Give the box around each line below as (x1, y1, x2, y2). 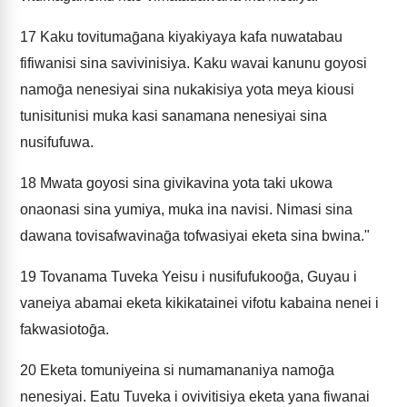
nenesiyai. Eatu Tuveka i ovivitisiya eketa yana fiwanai (20, 389, 370, 404)
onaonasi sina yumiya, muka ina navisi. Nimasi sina (20, 202, 352, 217)
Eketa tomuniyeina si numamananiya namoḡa (36, 362, 334, 378)
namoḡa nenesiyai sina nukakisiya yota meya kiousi (20, 82, 354, 97)
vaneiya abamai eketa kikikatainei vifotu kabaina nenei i (20, 295, 379, 311)
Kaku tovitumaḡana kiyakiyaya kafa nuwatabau (36, 29, 342, 45)
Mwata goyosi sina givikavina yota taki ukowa (36, 175, 333, 191)
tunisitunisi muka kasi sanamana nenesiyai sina (20, 108, 327, 124)
